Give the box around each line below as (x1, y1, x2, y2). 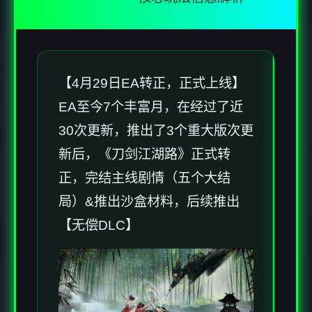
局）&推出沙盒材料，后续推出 (58, 194, 240, 210)
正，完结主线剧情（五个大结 (58, 171, 231, 186)
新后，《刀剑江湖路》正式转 (58, 147, 231, 162)
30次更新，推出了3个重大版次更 (58, 123, 253, 139)
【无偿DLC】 (58, 218, 139, 233)
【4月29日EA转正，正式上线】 (58, 76, 245, 91)
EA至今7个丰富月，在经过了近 (58, 100, 243, 115)
